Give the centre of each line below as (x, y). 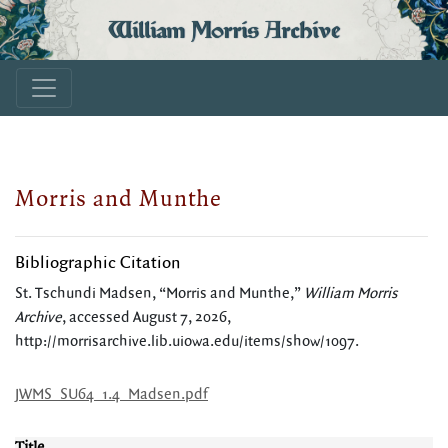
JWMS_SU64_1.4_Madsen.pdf (111, 394)
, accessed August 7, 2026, (146, 317)
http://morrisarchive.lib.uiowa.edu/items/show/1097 (185, 341)
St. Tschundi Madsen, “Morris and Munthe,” (159, 293)
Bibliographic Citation (98, 263)
